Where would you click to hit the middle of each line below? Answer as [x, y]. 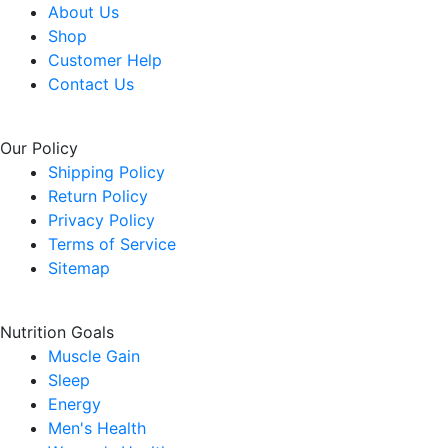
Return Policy [98, 196]
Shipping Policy [106, 172]
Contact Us [91, 84]
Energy [74, 404]
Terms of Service [112, 244]
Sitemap [79, 268]
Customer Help [105, 60]
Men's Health [97, 428]
